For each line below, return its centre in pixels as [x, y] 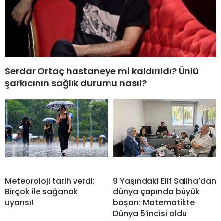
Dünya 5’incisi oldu [150, 214]
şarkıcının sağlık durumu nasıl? [76, 83]
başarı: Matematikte [154, 203]
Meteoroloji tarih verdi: [50, 181]
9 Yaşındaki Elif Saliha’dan [165, 181]
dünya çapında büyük [156, 192]
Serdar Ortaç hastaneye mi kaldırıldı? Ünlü [102, 71]
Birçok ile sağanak [41, 192]
